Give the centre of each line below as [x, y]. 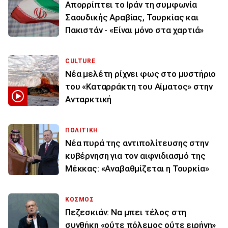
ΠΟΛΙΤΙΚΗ [82, 130]
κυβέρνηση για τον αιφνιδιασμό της [135, 155]
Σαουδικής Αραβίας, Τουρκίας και [132, 17]
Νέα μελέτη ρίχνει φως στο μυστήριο [141, 74]
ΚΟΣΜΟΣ [80, 199]
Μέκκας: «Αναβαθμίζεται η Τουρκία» [137, 168]
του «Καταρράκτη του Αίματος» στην [139, 86]
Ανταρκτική [89, 99]
